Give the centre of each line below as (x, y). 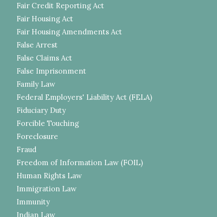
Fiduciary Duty (41, 110)
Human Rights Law (49, 175)
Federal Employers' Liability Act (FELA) (84, 97)
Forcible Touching (47, 123)
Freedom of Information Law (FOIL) (79, 162)
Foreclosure (37, 136)
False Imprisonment (51, 71)
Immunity (33, 201)
